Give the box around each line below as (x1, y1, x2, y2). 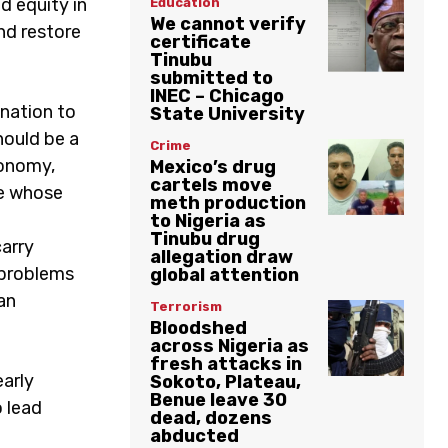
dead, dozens (150, 406, 272, 429)
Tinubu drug (150, 227, 260, 250)
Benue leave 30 (150, 388, 287, 411)
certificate (150, 30, 251, 53)
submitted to (150, 66, 273, 89)
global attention (150, 263, 299, 286)
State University (150, 102, 305, 125)
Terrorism (150, 298, 222, 314)
